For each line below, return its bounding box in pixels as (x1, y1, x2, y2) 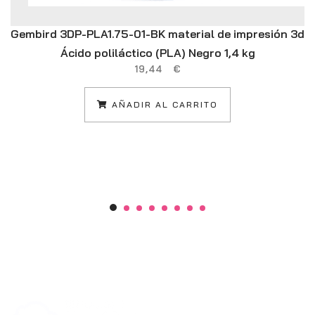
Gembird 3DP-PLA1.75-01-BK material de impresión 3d (11, 27, 304, 41)
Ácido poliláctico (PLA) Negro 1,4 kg (60, 46, 255, 60)
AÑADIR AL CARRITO (108, 99, 218, 110)
